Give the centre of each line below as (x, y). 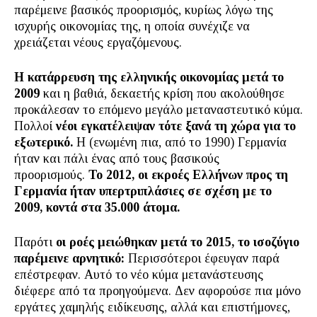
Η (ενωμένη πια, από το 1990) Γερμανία (180, 142)
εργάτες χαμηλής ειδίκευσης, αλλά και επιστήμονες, (152, 307)
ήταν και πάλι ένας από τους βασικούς (117, 158)
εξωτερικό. (44, 142)
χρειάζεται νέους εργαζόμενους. (98, 42)
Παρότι (35, 242)
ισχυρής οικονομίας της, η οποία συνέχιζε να (132, 26)
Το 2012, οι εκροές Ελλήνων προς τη (188, 175)
